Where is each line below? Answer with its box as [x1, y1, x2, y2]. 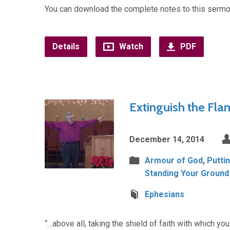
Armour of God [145, 156, 203, 165]
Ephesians [145, 189, 184, 199]
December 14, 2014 [129, 135, 204, 144]
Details [52, 42, 80, 51]
